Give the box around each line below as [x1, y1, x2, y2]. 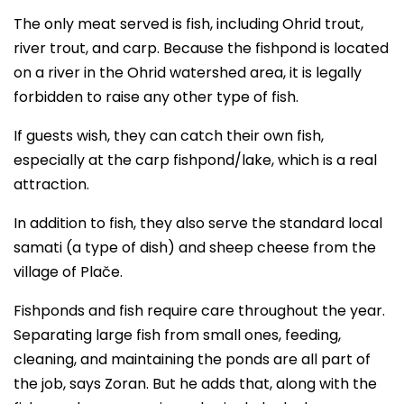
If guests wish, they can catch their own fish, [14, 125, 324, 146]
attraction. [14, 174, 89, 195]
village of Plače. [14, 262, 123, 282]
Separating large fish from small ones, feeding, [14, 325, 341, 345]
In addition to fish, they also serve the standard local [14, 213, 382, 234]
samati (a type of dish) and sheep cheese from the [14, 237, 376, 258]
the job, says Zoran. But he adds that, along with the [14, 373, 377, 394]
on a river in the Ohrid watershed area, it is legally [14, 62, 362, 83]
